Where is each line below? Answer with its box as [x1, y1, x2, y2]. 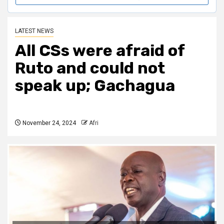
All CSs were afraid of [15, 41, 184, 60]
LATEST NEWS [15, 27, 53, 35]
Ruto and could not [15, 58, 165, 78]
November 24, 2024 [21, 119, 76, 127]
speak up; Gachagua [15, 76, 175, 95]
